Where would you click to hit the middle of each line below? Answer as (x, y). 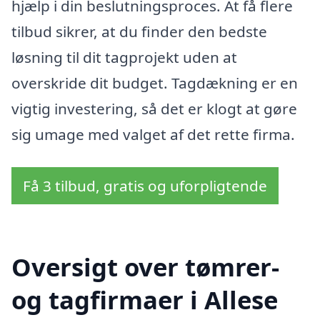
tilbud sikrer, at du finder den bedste (139, 32)
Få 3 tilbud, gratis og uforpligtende (145, 185)
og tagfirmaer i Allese (145, 299)
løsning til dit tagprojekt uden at (124, 57)
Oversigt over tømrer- (145, 266)
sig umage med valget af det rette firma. (153, 135)
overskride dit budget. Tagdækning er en (155, 83)
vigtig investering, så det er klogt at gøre (154, 109)
